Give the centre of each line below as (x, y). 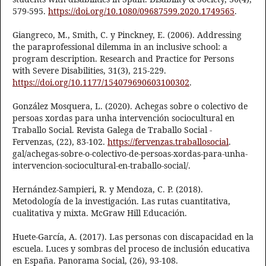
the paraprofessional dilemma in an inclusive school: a (120, 47)
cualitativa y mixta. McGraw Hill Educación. (100, 213)
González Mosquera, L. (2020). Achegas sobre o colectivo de (130, 106)
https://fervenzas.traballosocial (168, 142)
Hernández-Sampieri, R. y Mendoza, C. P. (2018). (108, 189)
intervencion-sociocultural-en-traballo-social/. (102, 166)
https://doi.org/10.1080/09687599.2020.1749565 (141, 11)
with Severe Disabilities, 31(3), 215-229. (89, 71)
